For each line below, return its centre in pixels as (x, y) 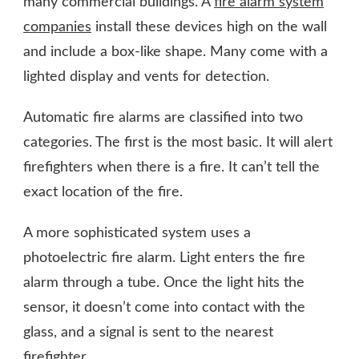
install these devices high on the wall (209, 27)
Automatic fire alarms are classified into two (163, 117)
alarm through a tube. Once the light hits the (164, 282)
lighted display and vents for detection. (146, 77)
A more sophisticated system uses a (137, 233)
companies (57, 27)
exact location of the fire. (103, 192)
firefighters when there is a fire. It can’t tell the (171, 167)
